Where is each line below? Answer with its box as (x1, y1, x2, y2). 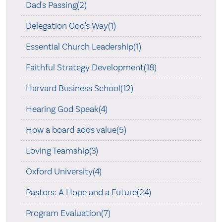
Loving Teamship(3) (25, 145, 98, 156)
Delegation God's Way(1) (25, 20, 116, 31)
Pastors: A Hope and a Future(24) (25, 186, 151, 198)
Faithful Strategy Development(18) (25, 61, 157, 73)
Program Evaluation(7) (25, 207, 111, 219)
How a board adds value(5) (25, 124, 126, 135)
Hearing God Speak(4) (25, 103, 108, 114)
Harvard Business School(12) (25, 82, 133, 94)
